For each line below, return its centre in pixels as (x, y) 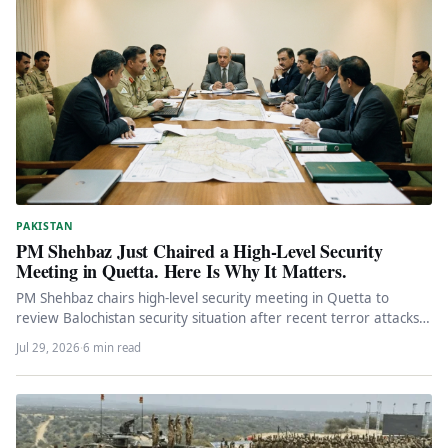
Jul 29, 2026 (48, 347)
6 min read (112, 347)
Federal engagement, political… (116, 337)
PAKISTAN (45, 225)
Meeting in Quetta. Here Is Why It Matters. (181, 270)
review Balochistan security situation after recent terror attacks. (219, 317)
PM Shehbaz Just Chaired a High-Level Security (199, 250)
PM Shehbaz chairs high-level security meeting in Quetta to (202, 297)
